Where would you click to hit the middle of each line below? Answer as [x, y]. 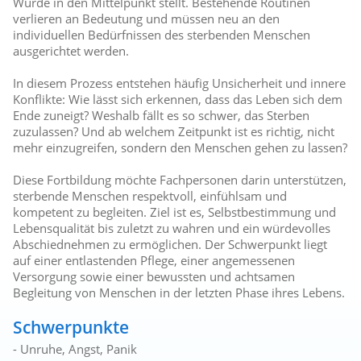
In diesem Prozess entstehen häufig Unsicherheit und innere [180, 83]
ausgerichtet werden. [71, 51]
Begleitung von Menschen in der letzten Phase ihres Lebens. [179, 293]
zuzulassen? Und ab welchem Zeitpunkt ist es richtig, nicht [174, 132]
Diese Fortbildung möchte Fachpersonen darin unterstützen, [180, 180]
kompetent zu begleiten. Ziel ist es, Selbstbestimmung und [175, 212]
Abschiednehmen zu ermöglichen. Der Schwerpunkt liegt [170, 245]
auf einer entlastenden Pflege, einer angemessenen [154, 261]
